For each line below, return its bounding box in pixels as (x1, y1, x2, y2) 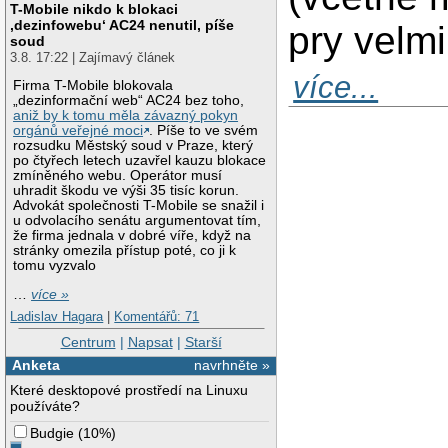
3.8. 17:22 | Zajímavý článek (10, 49, 176, 65)
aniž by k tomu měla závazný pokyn (13, 108, 239, 124)
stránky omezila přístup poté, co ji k (13, 243, 237, 259)
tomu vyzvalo (13, 258, 97, 274)
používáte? (10, 397, 81, 414)
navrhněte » (194, 356, 271, 373)
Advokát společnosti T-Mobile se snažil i (13, 198, 265, 214)
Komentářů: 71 (114, 308, 200, 324)
